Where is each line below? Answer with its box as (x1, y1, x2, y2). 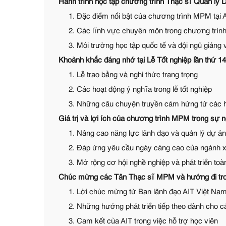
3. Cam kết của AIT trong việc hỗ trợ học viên (69, 217, 218, 225)
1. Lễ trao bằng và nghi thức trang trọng (69, 71, 198, 79)
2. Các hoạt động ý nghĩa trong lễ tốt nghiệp (69, 86, 212, 93)
